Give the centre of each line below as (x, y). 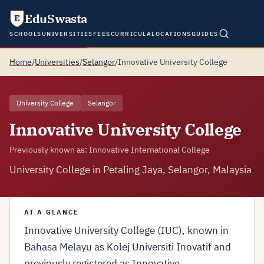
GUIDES (205, 34)
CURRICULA (131, 34)
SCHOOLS (26, 34)
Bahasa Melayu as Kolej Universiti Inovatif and (128, 247)
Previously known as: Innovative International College (110, 150)
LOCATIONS (171, 34)
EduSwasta (56, 19)
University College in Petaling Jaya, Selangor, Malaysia (131, 170)
